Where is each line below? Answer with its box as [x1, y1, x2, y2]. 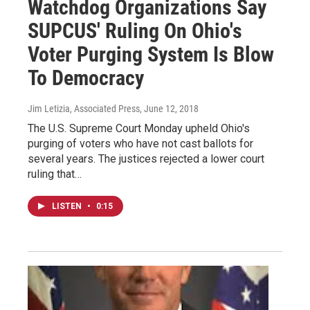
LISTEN [52, 201, 84, 211]
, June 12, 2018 [140, 102, 199, 114]
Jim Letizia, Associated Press [28, 102, 140, 114]
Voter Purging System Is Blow [28, 42, 274, 66]
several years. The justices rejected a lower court [28, 152, 264, 165]
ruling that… [28, 167, 82, 181]
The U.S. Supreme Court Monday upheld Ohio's [28, 121, 250, 135]
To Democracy [28, 65, 144, 90]
